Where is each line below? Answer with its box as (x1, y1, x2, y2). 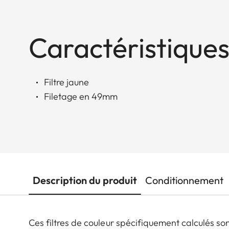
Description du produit (33, 174, 137, 187)
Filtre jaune (44, 76, 89, 88)
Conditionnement (145, 174, 223, 187)
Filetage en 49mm (44, 90, 118, 103)
